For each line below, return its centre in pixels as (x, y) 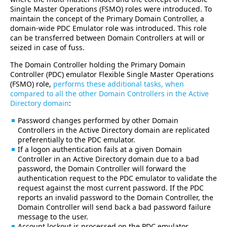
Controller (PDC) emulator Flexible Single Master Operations (112, 74)
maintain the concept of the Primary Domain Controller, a (107, 18)
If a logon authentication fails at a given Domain (100, 149)
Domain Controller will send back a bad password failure (114, 207)
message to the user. (53, 216)
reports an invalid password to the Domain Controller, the (116, 197)
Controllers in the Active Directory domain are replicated (114, 130)
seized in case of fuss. (47, 47)
